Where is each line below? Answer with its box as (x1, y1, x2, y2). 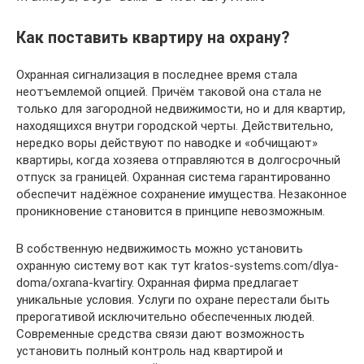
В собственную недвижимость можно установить (16, 241, 303, 257)
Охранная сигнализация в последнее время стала (16, 67, 297, 83)
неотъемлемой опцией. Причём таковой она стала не (16, 84, 322, 100)
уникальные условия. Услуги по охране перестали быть (16, 292, 330, 308)
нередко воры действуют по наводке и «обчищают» (16, 136, 318, 151)
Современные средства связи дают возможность (16, 327, 305, 342)
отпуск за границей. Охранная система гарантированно (16, 170, 331, 185)
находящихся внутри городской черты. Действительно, (16, 119, 333, 134)
